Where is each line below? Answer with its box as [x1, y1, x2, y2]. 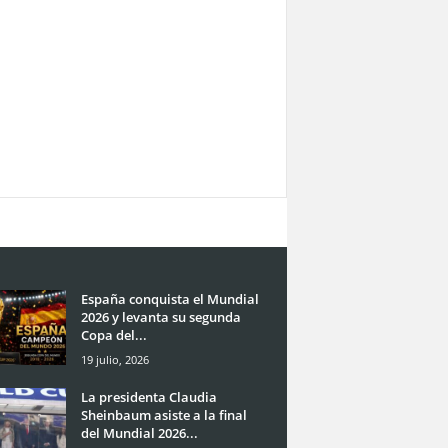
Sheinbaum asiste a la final [80, 405, 247, 424]
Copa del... [80, 325, 147, 344]
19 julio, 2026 [80, 351, 149, 367]
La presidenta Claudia [80, 387, 217, 406]
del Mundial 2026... [80, 423, 198, 442]
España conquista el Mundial [80, 289, 259, 308]
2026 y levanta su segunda [80, 307, 241, 326]
